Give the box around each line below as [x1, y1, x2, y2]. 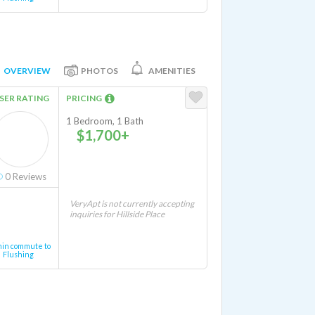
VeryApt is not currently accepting [70, 198, 194, 209]
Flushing [3, 250, 34, 259]
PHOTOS [81, 65, 118, 76]
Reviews [11, 171, 46, 182]
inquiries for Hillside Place [70, 209, 165, 219]
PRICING [66, 93, 105, 103]
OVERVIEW [4, 65, 51, 76]
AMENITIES [148, 65, 195, 76]
